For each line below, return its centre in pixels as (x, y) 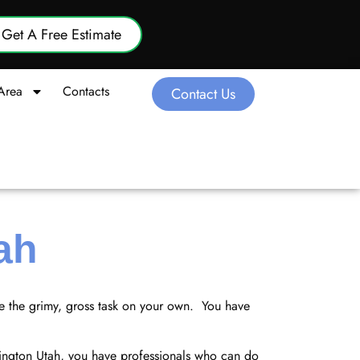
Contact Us (204, 94)
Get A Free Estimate (61, 35)
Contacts (86, 91)
